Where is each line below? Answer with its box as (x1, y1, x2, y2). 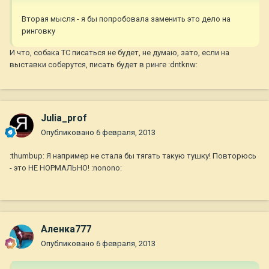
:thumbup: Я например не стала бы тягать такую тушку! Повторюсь (10, 151, 256, 161)
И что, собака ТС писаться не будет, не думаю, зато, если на (10, 48, 229, 58)
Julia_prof (41, 112, 87, 124)
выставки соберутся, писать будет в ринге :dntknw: (10, 60, 198, 70)
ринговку (22, 26, 55, 36)
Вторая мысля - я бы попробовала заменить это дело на (22, 14, 231, 24)
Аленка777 (41, 223, 91, 235)
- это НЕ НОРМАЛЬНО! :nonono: (10, 163, 122, 173)
